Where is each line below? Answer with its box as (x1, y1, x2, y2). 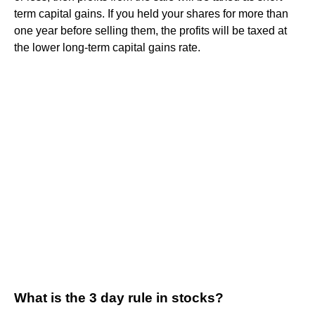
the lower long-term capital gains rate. (14, 41, 200, 53)
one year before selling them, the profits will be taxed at (14, 24, 287, 37)
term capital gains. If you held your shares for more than (14, 7, 288, 20)
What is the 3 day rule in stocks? (14, 290, 224, 305)
